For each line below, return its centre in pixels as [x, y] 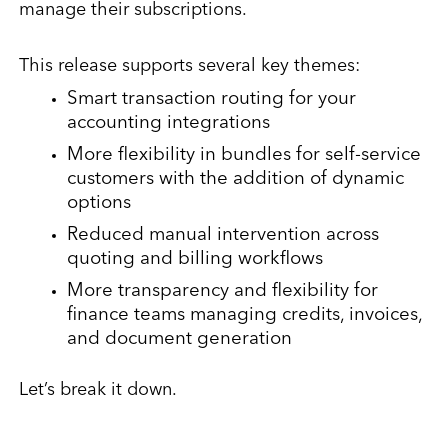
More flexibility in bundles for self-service [243, 155]
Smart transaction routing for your [211, 99]
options [98, 203]
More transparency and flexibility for [222, 291]
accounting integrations [168, 123]
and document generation [179, 339]
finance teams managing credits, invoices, [244, 315]
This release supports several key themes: [189, 66]
